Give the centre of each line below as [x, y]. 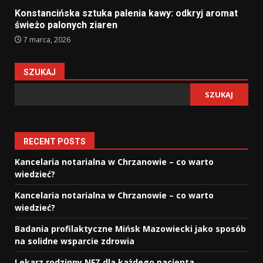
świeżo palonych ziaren [66, 25]
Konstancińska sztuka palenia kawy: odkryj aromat [126, 14]
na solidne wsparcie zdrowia [75, 241]
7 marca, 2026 [46, 40]
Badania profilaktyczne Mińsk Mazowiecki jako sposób [130, 229]
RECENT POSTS [55, 142]
